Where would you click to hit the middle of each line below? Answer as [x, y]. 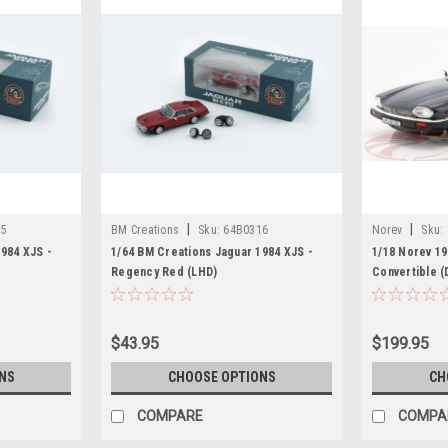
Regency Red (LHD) [164, 271]
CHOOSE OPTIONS [221, 376]
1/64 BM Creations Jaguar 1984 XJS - [212, 251]
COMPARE [170, 415]
